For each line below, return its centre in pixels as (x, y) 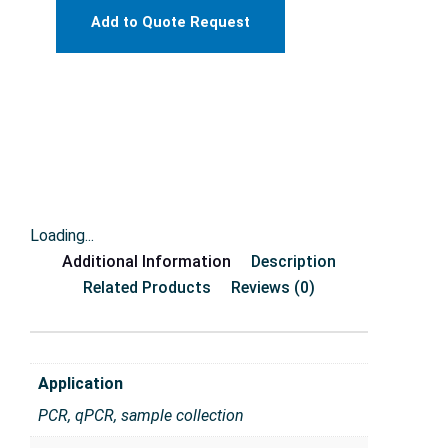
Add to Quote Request (170, 23)
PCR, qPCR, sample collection (141, 416)
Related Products (147, 288)
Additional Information (146, 262)
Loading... (62, 236)
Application (80, 384)
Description (293, 262)
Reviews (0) (273, 288)
